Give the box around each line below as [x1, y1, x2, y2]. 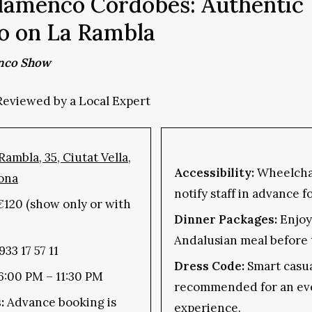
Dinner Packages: [173, 212, 277, 228]
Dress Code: [173, 258, 244, 274]
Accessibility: [173, 165, 254, 181]
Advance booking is [3, 295, 116, 311]
